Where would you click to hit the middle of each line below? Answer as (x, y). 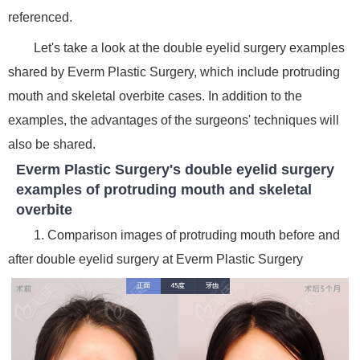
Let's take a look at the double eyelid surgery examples (189, 48)
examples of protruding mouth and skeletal (164, 190)
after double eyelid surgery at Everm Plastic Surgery (155, 259)
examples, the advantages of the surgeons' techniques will (174, 120)
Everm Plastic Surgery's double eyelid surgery (175, 170)
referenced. (42, 17)
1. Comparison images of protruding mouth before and (187, 235)
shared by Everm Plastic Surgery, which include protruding (174, 72)
